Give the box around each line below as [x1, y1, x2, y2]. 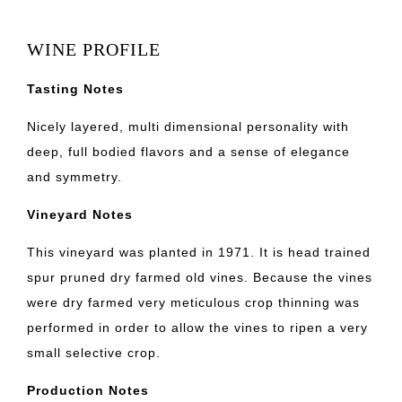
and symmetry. [27, 169, 122, 184]
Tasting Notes [27, 81, 124, 96]
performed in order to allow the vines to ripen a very [27, 319, 368, 335]
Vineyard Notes [27, 206, 133, 222]
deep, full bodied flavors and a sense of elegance [27, 144, 350, 159]
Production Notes [27, 382, 149, 398]
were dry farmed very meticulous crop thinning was [27, 294, 360, 310]
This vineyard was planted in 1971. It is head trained [27, 244, 371, 259]
